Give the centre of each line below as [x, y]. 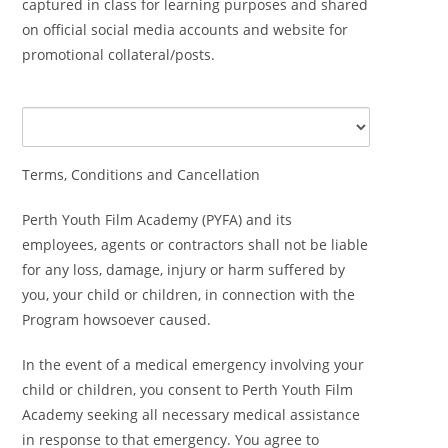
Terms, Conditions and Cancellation [141, 174]
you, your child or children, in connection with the [189, 294]
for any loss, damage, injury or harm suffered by [184, 269]
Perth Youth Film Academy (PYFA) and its [157, 219]
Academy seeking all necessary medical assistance [191, 414]
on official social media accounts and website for [185, 29]
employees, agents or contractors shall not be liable [195, 244]
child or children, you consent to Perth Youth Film [188, 389]
